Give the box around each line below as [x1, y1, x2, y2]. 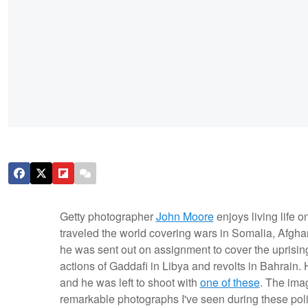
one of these [199, 274, 260, 291]
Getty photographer [59, 208, 156, 225]
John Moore [155, 208, 214, 225]
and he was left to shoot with [59, 274, 200, 291]
